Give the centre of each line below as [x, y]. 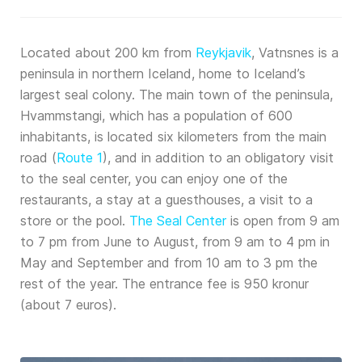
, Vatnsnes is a [295, 53]
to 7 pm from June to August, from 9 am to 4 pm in [175, 242]
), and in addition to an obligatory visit [218, 158]
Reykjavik [223, 53]
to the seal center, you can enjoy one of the [154, 179]
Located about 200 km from [108, 53]
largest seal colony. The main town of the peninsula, [177, 95]
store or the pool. [75, 221]
